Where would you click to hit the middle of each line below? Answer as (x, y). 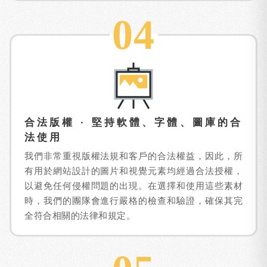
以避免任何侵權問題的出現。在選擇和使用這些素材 (133, 186)
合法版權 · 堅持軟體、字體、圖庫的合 (133, 122)
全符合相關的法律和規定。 (80, 215)
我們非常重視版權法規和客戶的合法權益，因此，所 (133, 156)
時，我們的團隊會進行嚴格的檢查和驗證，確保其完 (133, 201)
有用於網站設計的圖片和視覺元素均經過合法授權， (133, 171)
